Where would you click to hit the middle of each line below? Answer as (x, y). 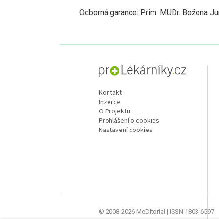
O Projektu (114, 112)
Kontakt (110, 93)
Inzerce (110, 102)
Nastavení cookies (126, 130)
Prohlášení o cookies (129, 121)
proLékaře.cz (117, 82)
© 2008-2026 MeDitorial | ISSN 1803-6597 (156, 211)
